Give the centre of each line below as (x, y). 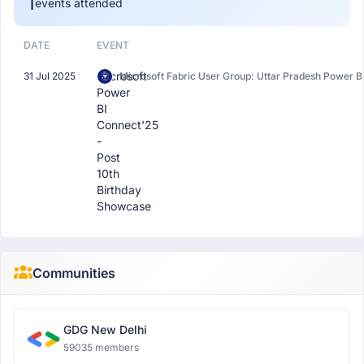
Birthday (119, 190)
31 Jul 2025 (50, 76)
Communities (74, 273)
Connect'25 (128, 125)
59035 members (101, 347)
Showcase (124, 206)
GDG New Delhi (105, 329)
